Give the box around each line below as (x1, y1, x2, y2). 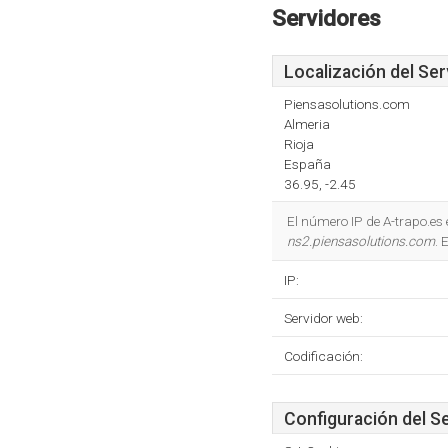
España (284, 156, 331, 172)
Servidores (272, 5, 381, 31)
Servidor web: (284, 310, 363, 326)
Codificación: (284, 348, 363, 364)
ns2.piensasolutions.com (287, 233, 435, 249)
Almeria (284, 116, 330, 132)
